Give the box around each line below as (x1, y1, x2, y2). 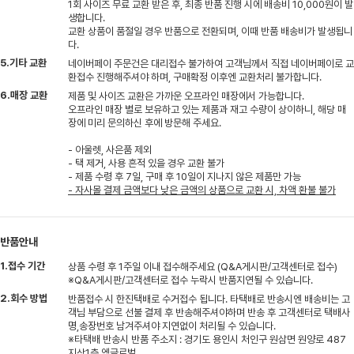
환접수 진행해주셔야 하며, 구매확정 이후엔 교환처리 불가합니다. (68, 70, 322, 83)
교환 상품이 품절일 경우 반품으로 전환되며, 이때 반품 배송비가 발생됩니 (68, 24, 352, 37)
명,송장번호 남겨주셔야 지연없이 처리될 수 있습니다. (68, 319, 276, 332)
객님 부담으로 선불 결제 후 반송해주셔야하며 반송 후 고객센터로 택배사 (68, 306, 350, 318)
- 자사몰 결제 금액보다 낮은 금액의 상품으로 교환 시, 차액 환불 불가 (68, 183, 336, 196)
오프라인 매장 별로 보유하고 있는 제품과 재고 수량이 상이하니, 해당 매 (68, 103, 346, 115)
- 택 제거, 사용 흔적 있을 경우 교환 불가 (68, 156, 224, 169)
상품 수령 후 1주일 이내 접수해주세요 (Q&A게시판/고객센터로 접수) (68, 260, 337, 273)
